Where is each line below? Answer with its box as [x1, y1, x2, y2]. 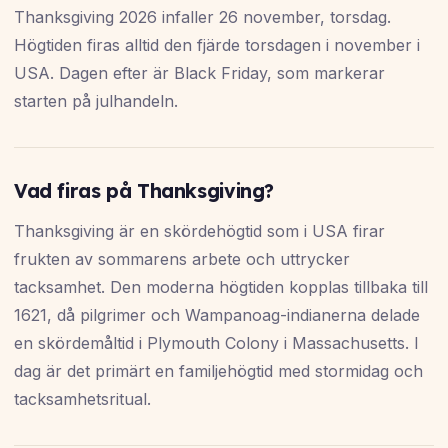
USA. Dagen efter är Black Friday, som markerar [14, 63, 385, 84]
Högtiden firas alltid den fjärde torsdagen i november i [14, 35, 420, 56]
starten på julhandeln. [14, 91, 178, 112]
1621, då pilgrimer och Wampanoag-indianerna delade [14, 305, 420, 326]
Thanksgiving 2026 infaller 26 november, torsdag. [14, 7, 391, 28]
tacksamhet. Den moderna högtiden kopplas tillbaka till [14, 277, 428, 298]
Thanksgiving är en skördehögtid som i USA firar [14, 221, 385, 242]
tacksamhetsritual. [14, 389, 151, 410]
